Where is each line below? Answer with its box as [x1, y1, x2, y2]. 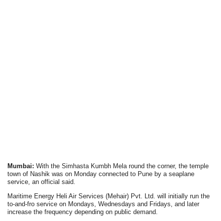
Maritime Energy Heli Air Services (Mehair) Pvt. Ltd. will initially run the [7, 192, 210, 200]
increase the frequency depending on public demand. [7, 208, 158, 216]
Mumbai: [7, 162, 35, 170]
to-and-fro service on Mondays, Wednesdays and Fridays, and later [7, 200, 200, 208]
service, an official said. [7, 178, 76, 185]
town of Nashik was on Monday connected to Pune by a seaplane [7, 170, 195, 178]
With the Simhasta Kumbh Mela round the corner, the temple [34, 162, 209, 170]
